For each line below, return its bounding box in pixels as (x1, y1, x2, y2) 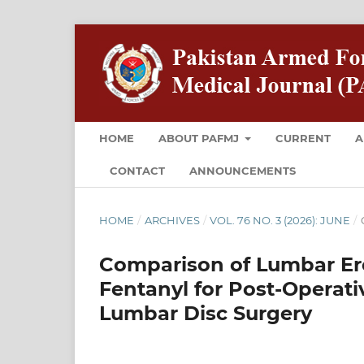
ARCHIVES (144, 213, 200, 227)
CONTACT (110, 163, 165, 177)
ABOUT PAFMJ (158, 131, 242, 145)
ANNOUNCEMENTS (189, 163, 296, 177)
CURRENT (275, 131, 331, 145)
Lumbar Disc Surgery (99, 301, 312, 325)
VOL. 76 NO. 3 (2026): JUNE (210, 213, 351, 227)
